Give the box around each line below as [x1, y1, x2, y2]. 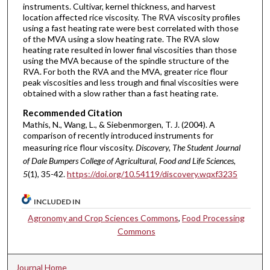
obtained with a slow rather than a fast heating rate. [22, 88, 218, 99]
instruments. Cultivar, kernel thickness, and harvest [22, 1, 216, 12]
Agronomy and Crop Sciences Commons [28, 213, 179, 224]
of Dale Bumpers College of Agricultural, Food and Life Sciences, [22, 155, 236, 166]
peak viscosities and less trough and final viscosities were [22, 77, 239, 88]
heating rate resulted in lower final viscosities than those [22, 45, 237, 55]
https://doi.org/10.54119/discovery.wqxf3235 [66, 168, 237, 179]
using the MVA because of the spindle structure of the [22, 55, 229, 66]
